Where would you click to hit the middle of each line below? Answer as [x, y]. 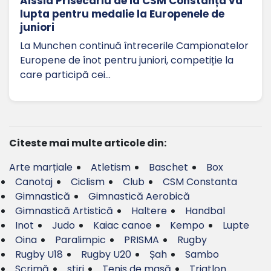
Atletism [111, 168]
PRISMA [142, 240]
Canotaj [34, 182]
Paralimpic [80, 240]
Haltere [149, 211]
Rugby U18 [39, 255]
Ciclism [88, 182]
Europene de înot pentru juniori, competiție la [127, 60]
